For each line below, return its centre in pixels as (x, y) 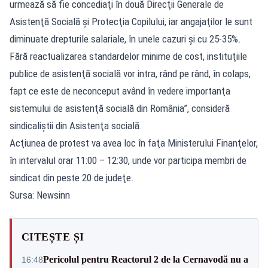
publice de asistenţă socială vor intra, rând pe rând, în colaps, (130, 73)
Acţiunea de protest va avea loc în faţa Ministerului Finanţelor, (134, 143)
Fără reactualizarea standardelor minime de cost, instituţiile (128, 56)
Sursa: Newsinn (40, 195)
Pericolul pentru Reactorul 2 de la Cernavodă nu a (146, 259)
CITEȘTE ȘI (53, 237)
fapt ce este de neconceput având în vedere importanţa (120, 91)
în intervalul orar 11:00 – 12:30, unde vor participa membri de (128, 160)
